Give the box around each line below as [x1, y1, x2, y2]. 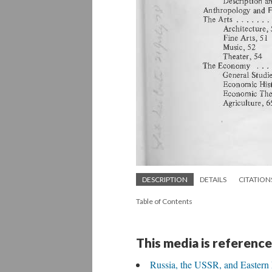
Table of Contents [136, 197, 192, 206]
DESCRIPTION [142, 175, 188, 184]
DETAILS [200, 175, 226, 184]
